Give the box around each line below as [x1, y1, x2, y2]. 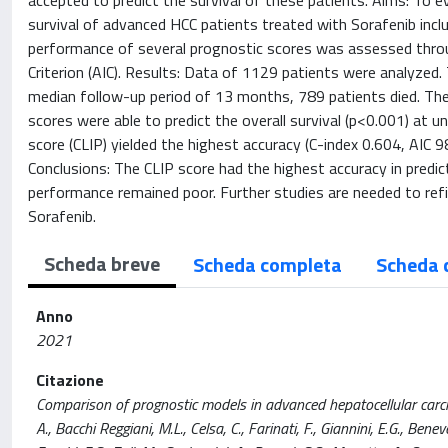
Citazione [36, 368, 104, 392]
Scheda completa [193, 249, 342, 280]
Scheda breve [44, 248, 160, 279]
